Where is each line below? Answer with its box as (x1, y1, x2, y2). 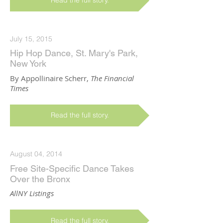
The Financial (91, 73, 134, 83)
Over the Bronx (10, 173, 70, 184)
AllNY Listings (10, 188, 54, 198)
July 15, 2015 (10, 34, 52, 44)
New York (10, 58, 46, 69)
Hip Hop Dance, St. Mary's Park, (10, 48, 138, 59)
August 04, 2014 (10, 149, 62, 159)
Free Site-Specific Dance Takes (10, 163, 134, 174)
